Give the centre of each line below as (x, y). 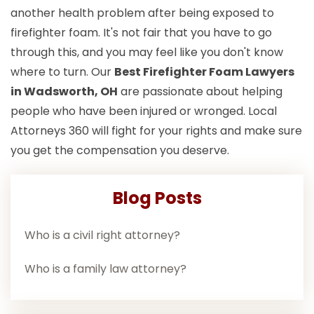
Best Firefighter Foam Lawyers (204, 72)
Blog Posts (157, 198)
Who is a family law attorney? (105, 269)
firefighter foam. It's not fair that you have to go (141, 33)
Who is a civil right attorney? (102, 235)
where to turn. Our (62, 72)
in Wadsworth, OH (64, 92)
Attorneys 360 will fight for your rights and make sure (156, 131)
